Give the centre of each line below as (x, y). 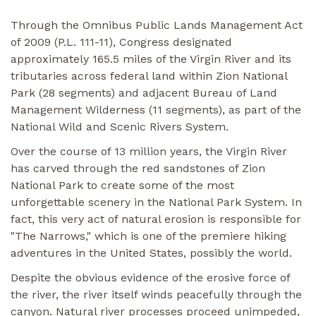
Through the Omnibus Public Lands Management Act (157, 25)
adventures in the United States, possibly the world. (151, 253)
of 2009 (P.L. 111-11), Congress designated (121, 42)
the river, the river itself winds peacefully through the (156, 294)
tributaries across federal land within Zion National (149, 75)
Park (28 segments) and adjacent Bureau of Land (144, 92)
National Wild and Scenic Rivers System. (120, 126)
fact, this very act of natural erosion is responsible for (156, 219)
